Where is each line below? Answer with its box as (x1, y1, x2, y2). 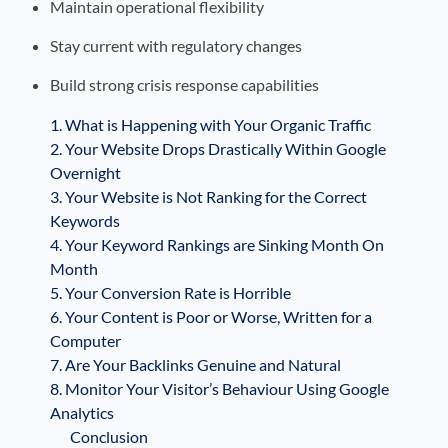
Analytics (50, 402, 114, 422)
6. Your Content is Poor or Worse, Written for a (50, 306, 372, 326)
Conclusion (70, 426, 148, 446)
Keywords (50, 210, 120, 230)
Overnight (50, 162, 121, 182)
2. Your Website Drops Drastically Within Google (50, 138, 386, 158)
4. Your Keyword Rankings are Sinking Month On (50, 234, 384, 254)
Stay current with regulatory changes (50, 35, 302, 55)
